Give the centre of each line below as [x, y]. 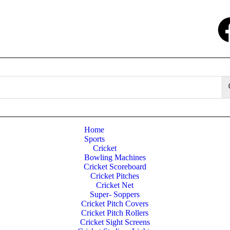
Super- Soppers [115, 194]
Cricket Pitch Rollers [115, 213]
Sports [94, 139]
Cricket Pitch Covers [115, 204]
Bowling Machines [115, 157]
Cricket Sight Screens [115, 222]
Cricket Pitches [115, 176]
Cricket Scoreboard [115, 167]
